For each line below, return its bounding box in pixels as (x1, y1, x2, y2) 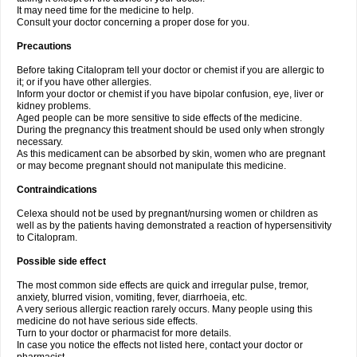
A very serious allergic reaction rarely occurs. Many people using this (17, 304, 312, 315)
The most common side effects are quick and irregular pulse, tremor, (17, 280, 308, 291)
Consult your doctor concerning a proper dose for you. (17, 17, 249, 28)
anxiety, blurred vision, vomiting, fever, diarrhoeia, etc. (17, 292, 247, 303)
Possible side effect (17, 256, 106, 267)
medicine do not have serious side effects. (17, 316, 198, 327)
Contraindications (17, 184, 97, 195)
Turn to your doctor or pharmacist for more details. (17, 328, 231, 339)
